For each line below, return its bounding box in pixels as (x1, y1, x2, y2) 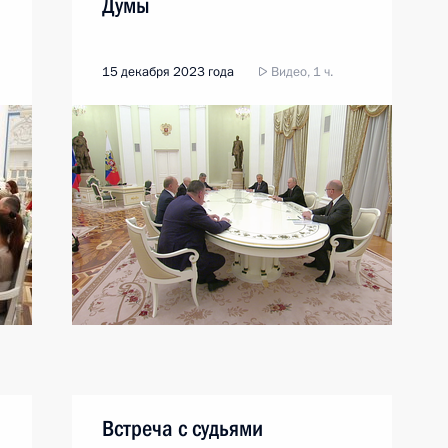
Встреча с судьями (102, 416, 263, 441)
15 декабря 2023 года (102, 63, 234, 81)
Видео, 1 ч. (268, 63, 333, 81)
